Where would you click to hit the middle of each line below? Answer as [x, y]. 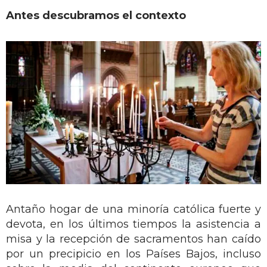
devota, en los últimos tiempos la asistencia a [133, 224]
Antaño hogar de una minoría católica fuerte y [133, 209]
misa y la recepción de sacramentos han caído [133, 239]
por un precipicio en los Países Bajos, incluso [133, 254]
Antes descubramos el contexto [96, 15]
